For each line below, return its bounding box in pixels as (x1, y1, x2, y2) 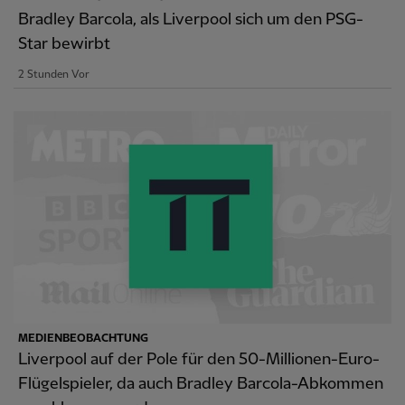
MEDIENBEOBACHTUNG (18, 332, 148, 344)
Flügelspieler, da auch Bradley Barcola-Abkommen (18, 374, 383, 392)
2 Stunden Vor (18, 68, 89, 80)
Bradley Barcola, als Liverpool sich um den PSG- (18, 10, 363, 28)
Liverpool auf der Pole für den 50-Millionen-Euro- (18, 350, 380, 368)
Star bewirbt (18, 34, 110, 52)
